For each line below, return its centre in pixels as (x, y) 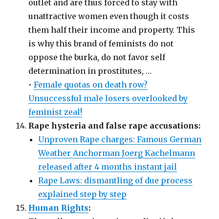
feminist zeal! (55, 112)
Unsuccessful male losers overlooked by (108, 99)
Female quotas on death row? (91, 85)
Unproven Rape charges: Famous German (120, 140)
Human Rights (59, 208)
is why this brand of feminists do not (101, 44)
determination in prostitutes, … (90, 71)
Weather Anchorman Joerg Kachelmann (117, 153)
